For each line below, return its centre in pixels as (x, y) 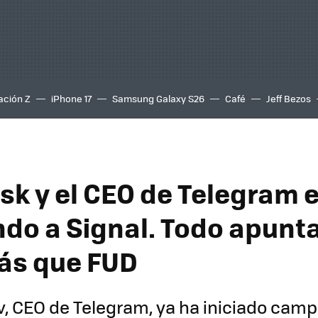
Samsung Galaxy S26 (158, 98)
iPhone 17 (71, 98)
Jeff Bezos (289, 98)
